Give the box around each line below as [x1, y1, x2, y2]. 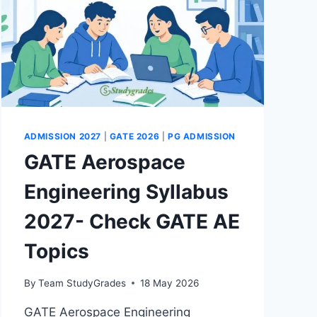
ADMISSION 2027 [23, 131, 101, 142]
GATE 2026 [109, 131, 160, 142]
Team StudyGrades [38, 277, 126, 289]
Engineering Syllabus [23, 180, 229, 204]
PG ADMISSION [167, 131, 236, 142]
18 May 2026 [139, 277, 199, 289]
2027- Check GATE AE [23, 209, 240, 234]
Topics [23, 239, 89, 264]
